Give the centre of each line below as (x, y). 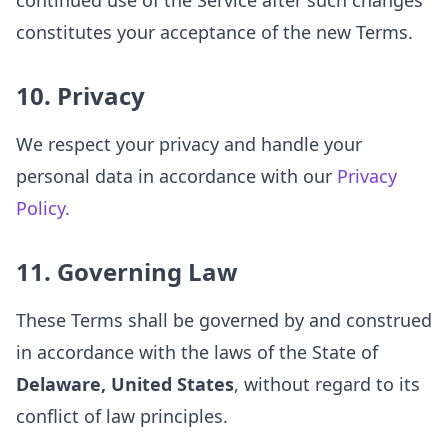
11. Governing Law (127, 271)
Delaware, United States (125, 384)
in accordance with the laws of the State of (197, 352)
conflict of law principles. (122, 416)
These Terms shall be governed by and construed (224, 320)
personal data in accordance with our (176, 176)
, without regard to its (327, 384)
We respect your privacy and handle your (189, 144)
